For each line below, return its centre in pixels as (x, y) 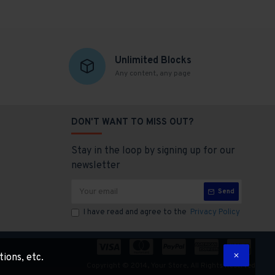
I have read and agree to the (136, 212)
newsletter (96, 166)
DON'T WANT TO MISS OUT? (132, 122)
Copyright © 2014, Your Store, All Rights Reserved (171, 266)
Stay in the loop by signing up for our (153, 151)
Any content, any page (152, 74)
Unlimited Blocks (153, 61)
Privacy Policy (215, 212)
